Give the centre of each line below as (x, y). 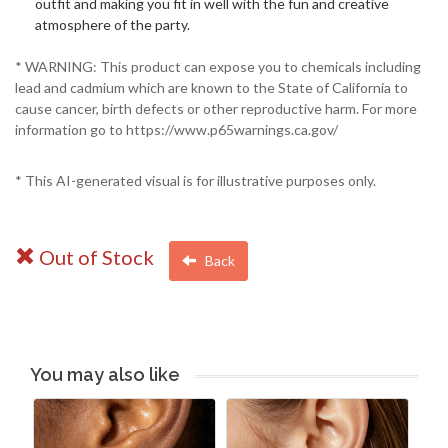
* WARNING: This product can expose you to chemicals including (218, 67)
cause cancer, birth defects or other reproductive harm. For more (216, 109)
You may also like (105, 375)
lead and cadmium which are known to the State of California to (211, 88)
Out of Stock (94, 256)
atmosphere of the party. (112, 24)
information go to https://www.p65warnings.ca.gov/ (176, 130)
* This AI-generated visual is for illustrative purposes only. (195, 181)
